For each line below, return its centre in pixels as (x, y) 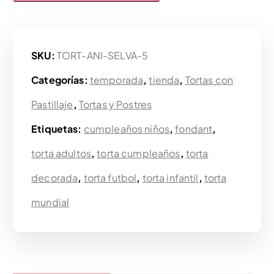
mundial (50, 202)
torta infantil (170, 177)
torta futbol (110, 177)
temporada (117, 80)
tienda (164, 80)
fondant (194, 128)
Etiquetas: (57, 128)
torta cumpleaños (139, 153)
